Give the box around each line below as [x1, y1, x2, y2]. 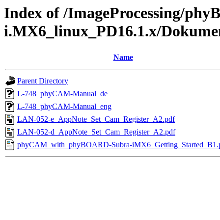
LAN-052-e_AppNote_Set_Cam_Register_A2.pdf [17, 115, 175, 124]
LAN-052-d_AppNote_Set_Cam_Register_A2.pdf [17, 128, 175, 137]
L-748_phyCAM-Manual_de [17, 89, 108, 98]
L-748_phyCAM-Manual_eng [17, 102, 111, 111]
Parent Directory [17, 77, 68, 85]
